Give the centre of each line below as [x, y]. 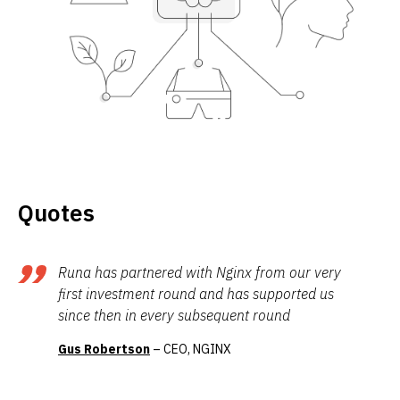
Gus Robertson [104, 350]
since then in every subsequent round [174, 316]
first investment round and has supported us [196, 294]
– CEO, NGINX [191, 350]
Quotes [56, 213]
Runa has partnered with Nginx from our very [200, 273]
